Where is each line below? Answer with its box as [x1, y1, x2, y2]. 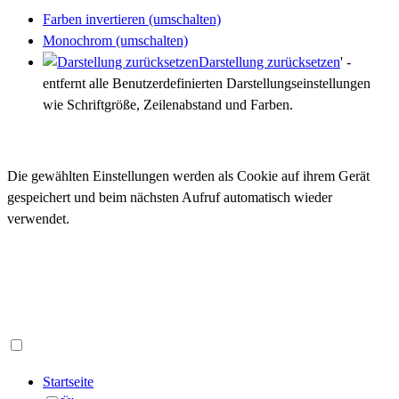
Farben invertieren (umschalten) [43, 12, 221, 28]
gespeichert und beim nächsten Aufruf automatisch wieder [7, 190, 332, 206]
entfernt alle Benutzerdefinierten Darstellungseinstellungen [43, 76, 370, 92]
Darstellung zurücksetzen [199, 54, 340, 70]
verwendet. [7, 211, 69, 227]
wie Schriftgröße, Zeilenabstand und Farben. [43, 97, 293, 113]
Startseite [43, 373, 94, 389]
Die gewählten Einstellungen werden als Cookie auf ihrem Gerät [7, 168, 370, 184]
